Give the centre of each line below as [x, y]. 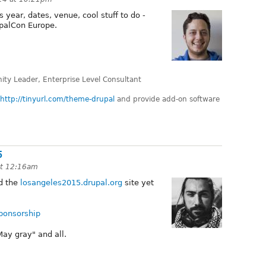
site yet [138, 182]
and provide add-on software [167, 99]
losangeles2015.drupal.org [71, 182]
